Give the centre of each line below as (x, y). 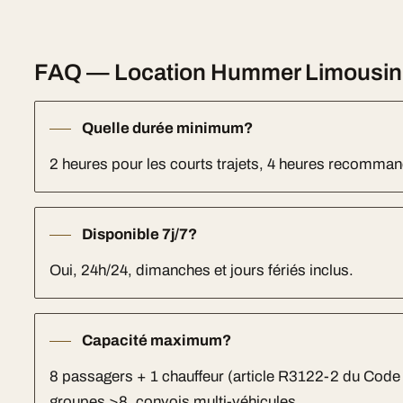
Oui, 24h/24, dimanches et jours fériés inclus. (202, 270)
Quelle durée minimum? (168, 128)
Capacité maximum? (157, 340)
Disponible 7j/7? (140, 234)
